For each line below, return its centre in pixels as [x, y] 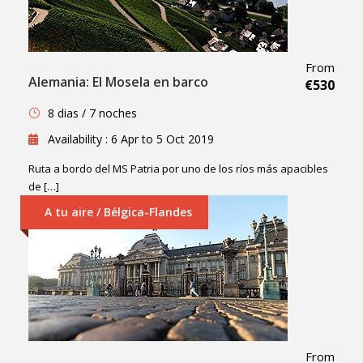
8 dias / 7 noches [92, 113]
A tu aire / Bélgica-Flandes [118, 212]
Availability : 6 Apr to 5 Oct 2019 [131, 139]
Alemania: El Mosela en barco [118, 82]
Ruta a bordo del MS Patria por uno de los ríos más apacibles [178, 169]
